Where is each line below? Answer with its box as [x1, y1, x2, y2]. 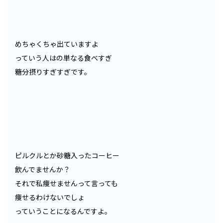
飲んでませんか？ [15, 164, 70, 174]
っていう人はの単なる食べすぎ [15, 52, 112, 63]
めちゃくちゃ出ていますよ [15, 38, 99, 49]
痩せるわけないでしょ [15, 192, 85, 202]
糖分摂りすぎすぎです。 [15, 66, 91, 77]
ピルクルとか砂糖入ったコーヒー [15, 150, 119, 160]
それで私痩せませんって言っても [15, 178, 118, 188]
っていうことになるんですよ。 [15, 206, 111, 216]
